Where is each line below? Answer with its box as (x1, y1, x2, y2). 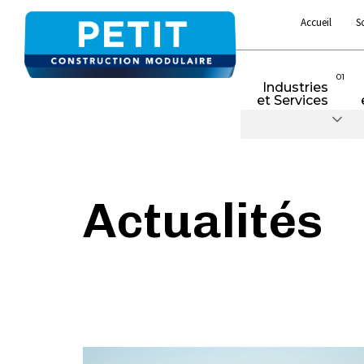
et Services (256, 93, 328, 108)
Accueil (301, 15, 331, 29)
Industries (262, 80, 328, 95)
